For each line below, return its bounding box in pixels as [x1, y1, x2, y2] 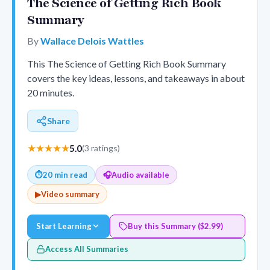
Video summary [41, 189, 99, 199]
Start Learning [36, 221, 92, 231]
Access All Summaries [45, 244, 129, 254]
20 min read [43, 169, 87, 180]
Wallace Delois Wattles [40, 35, 144, 47]
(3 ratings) [82, 143, 120, 154]
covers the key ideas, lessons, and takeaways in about [27, 72, 245, 84]
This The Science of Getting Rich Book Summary [27, 58, 226, 70]
